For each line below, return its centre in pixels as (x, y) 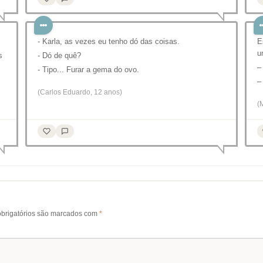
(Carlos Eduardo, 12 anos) (80, 92)
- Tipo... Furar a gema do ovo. (88, 70)
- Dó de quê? (59, 55)
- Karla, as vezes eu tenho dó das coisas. (109, 41)
